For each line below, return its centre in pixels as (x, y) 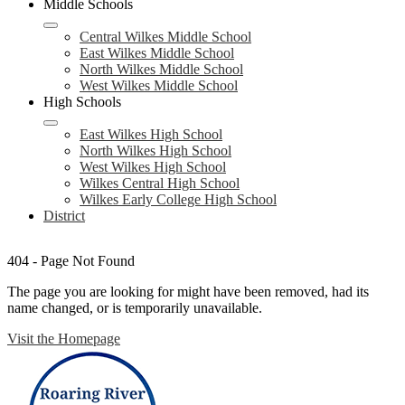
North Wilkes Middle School (161, 69)
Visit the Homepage (64, 339)
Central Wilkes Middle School (165, 37)
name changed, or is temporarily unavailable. (135, 308)
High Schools (82, 102)
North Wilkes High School (155, 151)
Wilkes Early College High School (178, 199)
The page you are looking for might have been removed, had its (188, 292)
